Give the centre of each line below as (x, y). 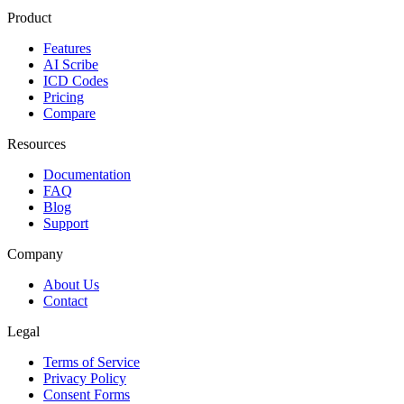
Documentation (87, 175)
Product (29, 18)
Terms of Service (92, 363)
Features (67, 49)
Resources (37, 144)
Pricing (64, 97)
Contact (65, 301)
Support (66, 224)
